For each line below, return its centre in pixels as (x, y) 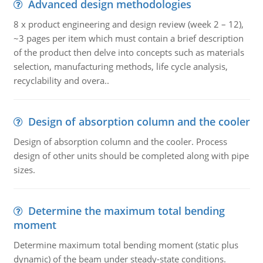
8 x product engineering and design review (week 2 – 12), (128, 24)
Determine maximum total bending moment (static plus (126, 245)
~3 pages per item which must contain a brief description (128, 38)
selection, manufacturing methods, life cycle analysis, (120, 66)
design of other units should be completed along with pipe (131, 156)
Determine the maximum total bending (126, 211)
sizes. (24, 170)
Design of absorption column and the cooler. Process (120, 141)
